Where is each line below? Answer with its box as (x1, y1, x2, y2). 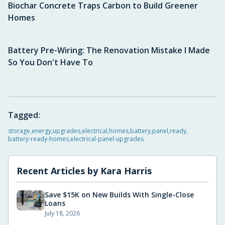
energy (32, 127, 51, 135)
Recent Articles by (17, 165, 100, 177)
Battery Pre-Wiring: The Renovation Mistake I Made (8, 45, 210, 56)
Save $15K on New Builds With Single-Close (45, 190, 194, 199)
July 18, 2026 (45, 209, 80, 217)
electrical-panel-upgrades (70, 135, 144, 143)
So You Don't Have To (8, 57, 93, 68)
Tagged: (8, 109, 40, 121)
